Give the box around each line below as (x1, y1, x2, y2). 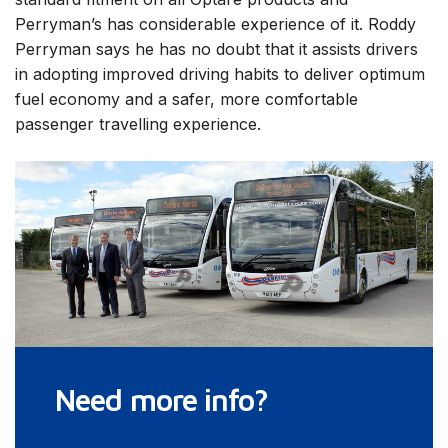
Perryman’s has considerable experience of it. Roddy (15, 14, 416, 34)
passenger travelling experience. (15, 114, 266, 134)
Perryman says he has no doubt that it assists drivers (15, 39, 418, 59)
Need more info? (55, 382, 269, 417)
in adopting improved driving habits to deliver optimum (15, 64, 425, 84)
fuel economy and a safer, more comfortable (15, 89, 358, 109)
